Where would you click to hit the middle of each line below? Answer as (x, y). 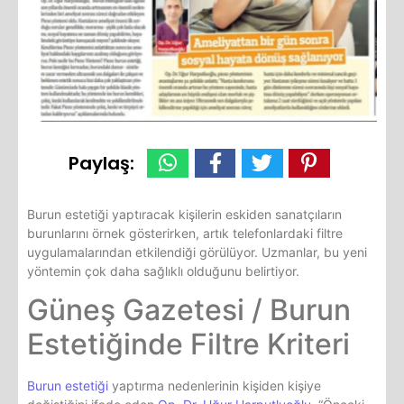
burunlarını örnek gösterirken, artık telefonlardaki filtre (185, 233)
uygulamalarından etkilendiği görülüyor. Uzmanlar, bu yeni (197, 252)
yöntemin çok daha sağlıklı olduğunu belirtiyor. (163, 271)
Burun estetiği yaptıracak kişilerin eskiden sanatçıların (184, 214)
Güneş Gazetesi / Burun (189, 310)
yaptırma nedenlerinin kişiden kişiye (215, 386)
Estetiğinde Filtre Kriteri (188, 344)
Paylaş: (101, 163)
